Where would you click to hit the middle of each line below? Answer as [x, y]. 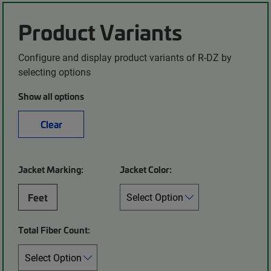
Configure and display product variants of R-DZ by [125, 57]
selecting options [55, 72]
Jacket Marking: [51, 170]
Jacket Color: [146, 170]
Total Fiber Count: [54, 230]
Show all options [51, 96]
